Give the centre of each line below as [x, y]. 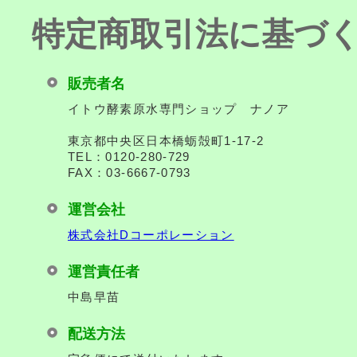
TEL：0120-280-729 [129, 157]
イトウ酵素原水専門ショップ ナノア [179, 109]
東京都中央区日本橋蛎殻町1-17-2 [166, 141]
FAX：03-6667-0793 [129, 173]
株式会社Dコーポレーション [151, 235]
